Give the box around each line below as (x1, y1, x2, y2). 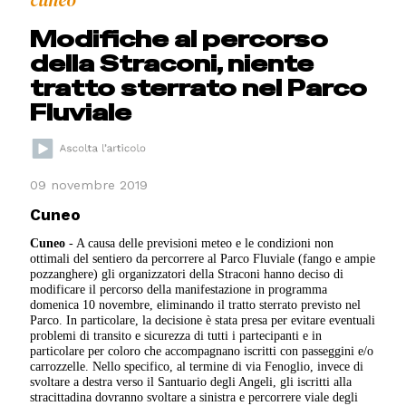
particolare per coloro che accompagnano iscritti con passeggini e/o (30, 343, 374, 359)
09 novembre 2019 (30, 178, 149, 193)
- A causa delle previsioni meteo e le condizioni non (65, 236, 334, 251)
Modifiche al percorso (30, 24, 329, 54)
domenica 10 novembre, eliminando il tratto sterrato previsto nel (30, 297, 362, 313)
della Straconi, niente (30, 49, 314, 79)
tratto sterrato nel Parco (30, 73, 368, 103)
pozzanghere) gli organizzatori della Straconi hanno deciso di (30, 266, 344, 282)
